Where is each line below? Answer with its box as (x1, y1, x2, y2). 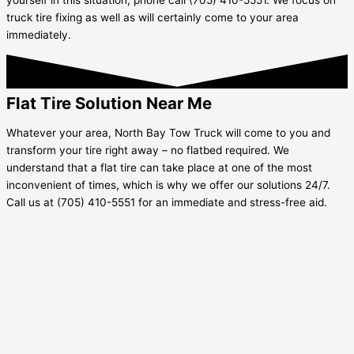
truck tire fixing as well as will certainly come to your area (6, 10, 299, 24)
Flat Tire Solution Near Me (6, 92, 212, 113)
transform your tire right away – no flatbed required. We (6, 144, 289, 157)
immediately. (6, 28, 71, 41)
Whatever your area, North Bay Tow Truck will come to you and (6, 126, 330, 140)
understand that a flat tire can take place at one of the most (6, 161, 312, 175)
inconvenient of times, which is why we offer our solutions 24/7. (6, 179, 330, 192)
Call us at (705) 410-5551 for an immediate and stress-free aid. (6, 196, 327, 209)
